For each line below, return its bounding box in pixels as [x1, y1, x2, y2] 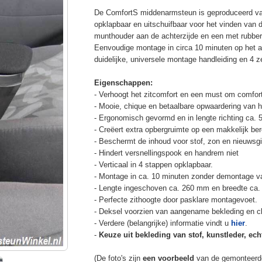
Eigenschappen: [94, 78, 153, 87]
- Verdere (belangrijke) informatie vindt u [94, 218, 231, 227]
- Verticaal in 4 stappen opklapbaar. [94, 160, 213, 169]
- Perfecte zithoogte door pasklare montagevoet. [94, 195, 257, 204]
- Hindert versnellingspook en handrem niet [94, 148, 239, 157]
